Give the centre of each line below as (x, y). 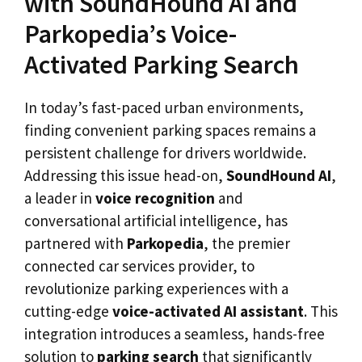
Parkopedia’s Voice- (130, 34)
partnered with (76, 243)
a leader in (60, 198)
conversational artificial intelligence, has (156, 221)
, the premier (247, 243)
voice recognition (155, 198)
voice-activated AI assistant (208, 311)
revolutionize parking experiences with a (156, 288)
